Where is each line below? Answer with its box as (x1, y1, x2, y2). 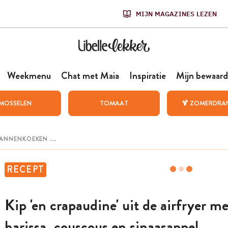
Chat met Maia (61, 69, 119, 82)
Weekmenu (7, 69, 51, 82)
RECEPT (6, 163, 45, 176)
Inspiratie (129, 69, 166, 82)
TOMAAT (99, 98, 128, 108)
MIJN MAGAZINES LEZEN (135, 9, 217, 18)
